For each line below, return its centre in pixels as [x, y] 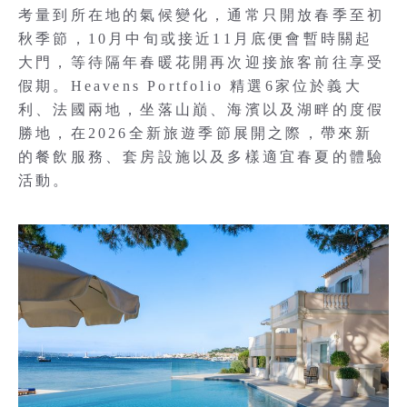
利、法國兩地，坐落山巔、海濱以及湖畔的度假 [202, 109]
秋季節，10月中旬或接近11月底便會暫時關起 [196, 39]
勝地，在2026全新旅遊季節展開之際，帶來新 [196, 133]
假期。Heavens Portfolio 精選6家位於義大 [190, 86]
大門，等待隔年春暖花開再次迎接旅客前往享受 [202, 62]
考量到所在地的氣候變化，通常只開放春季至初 [202, 15]
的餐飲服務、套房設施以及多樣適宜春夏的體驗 [202, 157]
